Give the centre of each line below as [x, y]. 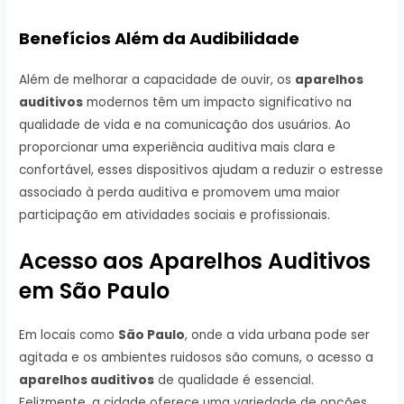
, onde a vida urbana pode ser [278, 335]
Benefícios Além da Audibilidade [160, 39]
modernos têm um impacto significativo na [218, 103]
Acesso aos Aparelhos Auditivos [195, 262]
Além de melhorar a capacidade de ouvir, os [157, 80]
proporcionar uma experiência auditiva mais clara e [178, 148]
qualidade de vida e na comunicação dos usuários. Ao [185, 125]
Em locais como [69, 335]
